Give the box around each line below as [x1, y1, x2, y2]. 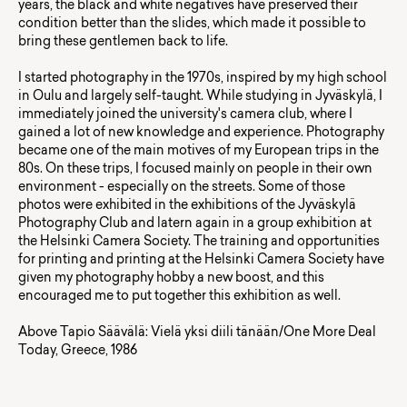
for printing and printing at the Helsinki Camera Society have [18, 254, 384, 268]
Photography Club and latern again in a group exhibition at [18, 218, 372, 232]
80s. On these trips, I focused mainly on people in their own [18, 164, 372, 177]
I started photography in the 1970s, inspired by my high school [18, 73, 387, 86]
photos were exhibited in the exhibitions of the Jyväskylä [18, 200, 356, 213]
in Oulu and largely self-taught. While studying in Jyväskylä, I [18, 91, 382, 104]
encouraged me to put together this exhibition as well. [18, 291, 341, 304]
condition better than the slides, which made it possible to [18, 18, 366, 32]
